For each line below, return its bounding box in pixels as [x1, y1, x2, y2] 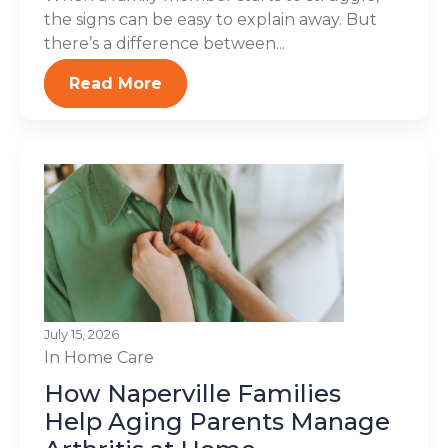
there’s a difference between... [44, 34, 285, 53]
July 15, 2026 [44, 327, 119, 342]
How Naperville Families [44, 379, 341, 408]
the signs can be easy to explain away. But [44, 10, 377, 29]
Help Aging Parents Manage [44, 407, 390, 436]
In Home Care [44, 348, 154, 367]
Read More [69, 74, 162, 93]
